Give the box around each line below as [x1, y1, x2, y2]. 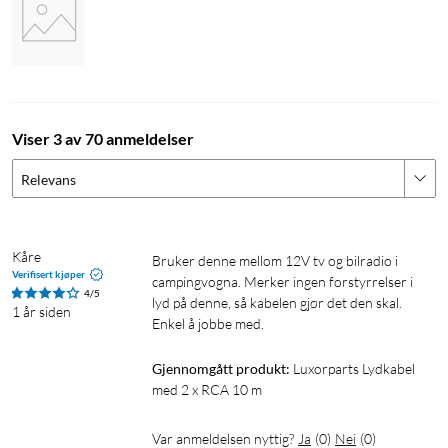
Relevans [21, 170, 76, 188]
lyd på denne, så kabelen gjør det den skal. [152, 293, 402, 311]
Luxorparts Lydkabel [293, 359, 415, 377]
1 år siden [12, 302, 71, 320]
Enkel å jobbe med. [152, 314, 264, 332]
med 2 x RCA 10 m [152, 380, 262, 398]
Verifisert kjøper [12, 267, 85, 280]
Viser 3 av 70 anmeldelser [12, 128, 194, 148]
